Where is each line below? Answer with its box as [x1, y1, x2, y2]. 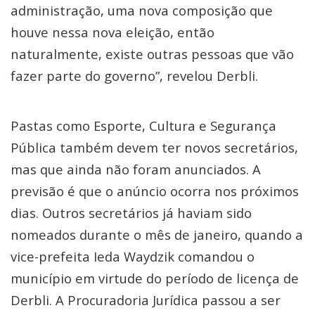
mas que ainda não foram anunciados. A [11, 160, 261, 178]
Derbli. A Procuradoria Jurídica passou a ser [11, 291, 281, 309]
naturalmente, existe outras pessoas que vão [11, 45, 294, 63]
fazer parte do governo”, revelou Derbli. [11, 67, 262, 84]
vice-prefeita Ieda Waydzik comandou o [11, 247, 255, 265]
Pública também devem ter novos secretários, [11, 139, 298, 156]
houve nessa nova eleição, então [11, 23, 214, 41]
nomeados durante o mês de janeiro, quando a [11, 226, 303, 243]
